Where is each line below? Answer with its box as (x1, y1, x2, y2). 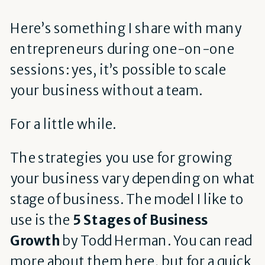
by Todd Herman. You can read (59, 232, 252, 250)
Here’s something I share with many (9, 20, 242, 37)
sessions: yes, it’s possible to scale (9, 61, 227, 78)
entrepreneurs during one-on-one (9, 40, 235, 57)
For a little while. (9, 115, 116, 132)
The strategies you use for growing (9, 150, 233, 167)
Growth (9, 232, 60, 250)
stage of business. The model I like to (9, 191, 244, 208)
